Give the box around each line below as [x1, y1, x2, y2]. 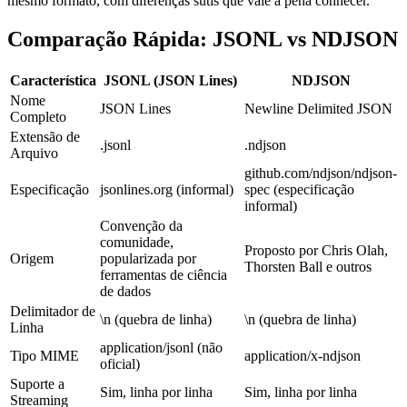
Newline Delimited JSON [244, 100, 392, 116]
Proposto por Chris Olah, [244, 242, 388, 258]
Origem [10, 250, 54, 266]
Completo [10, 108, 66, 124]
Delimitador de [10, 303, 95, 319]
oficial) [100, 355, 140, 372]
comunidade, [100, 233, 174, 250]
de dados [100, 283, 151, 299]
